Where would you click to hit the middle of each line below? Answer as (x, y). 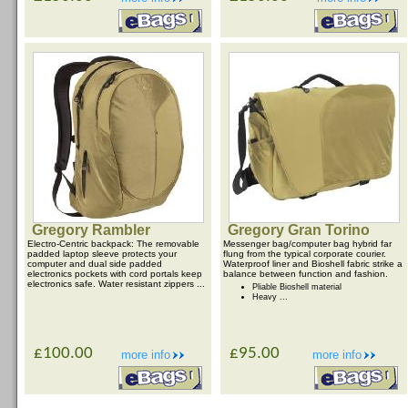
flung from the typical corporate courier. (305, 254)
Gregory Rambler (91, 230)
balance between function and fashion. (306, 274)
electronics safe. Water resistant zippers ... (116, 284)
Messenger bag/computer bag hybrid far (307, 244)
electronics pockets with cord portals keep (115, 274)
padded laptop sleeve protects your (102, 254)
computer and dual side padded (95, 264)
